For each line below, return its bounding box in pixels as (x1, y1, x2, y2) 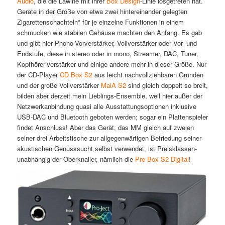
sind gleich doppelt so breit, (126, 80, 208, 90)
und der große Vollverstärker (17, 80, 101, 90)
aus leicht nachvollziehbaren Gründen (92, 70, 203, 80)
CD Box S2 (59, 70, 92, 80)
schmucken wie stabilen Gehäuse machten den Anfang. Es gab (17, 28, 202, 38)
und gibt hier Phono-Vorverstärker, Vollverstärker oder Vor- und (17, 38, 197, 48)
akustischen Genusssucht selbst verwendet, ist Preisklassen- (17, 144, 197, 154)
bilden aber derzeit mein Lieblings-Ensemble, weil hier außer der (17, 91, 202, 101)
